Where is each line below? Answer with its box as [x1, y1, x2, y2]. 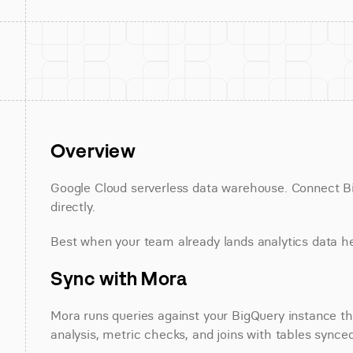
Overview [50, 139, 136, 162]
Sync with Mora [50, 266, 188, 290]
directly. [50, 199, 95, 214]
